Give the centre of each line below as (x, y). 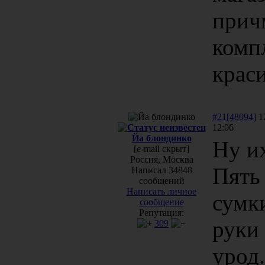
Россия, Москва (161, 159)
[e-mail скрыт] (161, 148)
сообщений (161, 180)
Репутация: (161, 212)
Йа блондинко (161, 138)
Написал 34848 (161, 170)
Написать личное (161, 191)
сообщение (161, 202)
